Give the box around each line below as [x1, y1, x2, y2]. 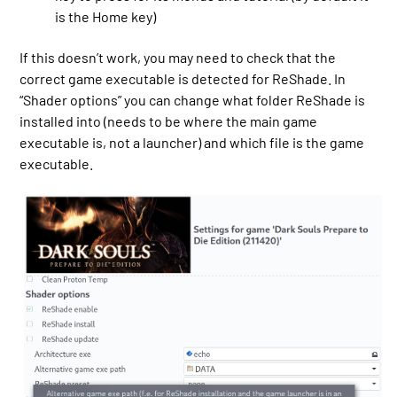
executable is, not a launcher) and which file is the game [19, 134, 365, 152]
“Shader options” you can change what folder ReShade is [19, 91, 366, 109]
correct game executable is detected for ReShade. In [19, 70, 346, 88]
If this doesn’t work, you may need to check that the [19, 49, 337, 66]
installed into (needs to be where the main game [19, 113, 318, 130]
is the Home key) [55, 8, 157, 25]
